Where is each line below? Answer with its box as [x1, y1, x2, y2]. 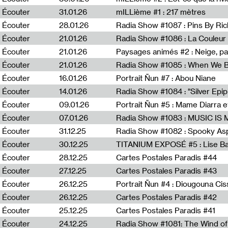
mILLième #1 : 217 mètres [116, 7, 206, 16]
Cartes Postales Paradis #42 [116, 192, 217, 202]
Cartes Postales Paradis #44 [116, 153, 217, 162]
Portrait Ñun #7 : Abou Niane [116, 73, 216, 82]
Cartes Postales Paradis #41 [116, 206, 215, 215]
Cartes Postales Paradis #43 [116, 166, 217, 175]
